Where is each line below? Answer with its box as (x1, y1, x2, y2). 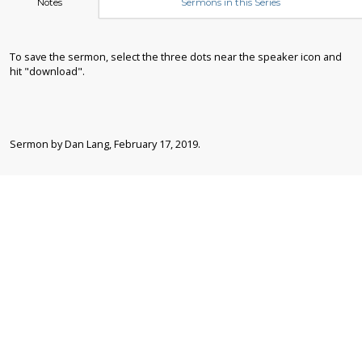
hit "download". (10, 63, 85, 78)
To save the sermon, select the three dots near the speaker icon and (10, 48, 342, 64)
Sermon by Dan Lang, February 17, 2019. (10, 136, 200, 151)
